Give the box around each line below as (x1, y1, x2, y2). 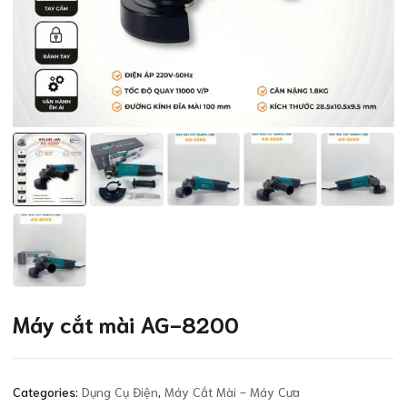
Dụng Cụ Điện (82, 382, 158, 400)
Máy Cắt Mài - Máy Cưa (164, 382, 300, 400)
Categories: (13, 382, 82, 400)
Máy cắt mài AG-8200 (13, 308, 239, 338)
